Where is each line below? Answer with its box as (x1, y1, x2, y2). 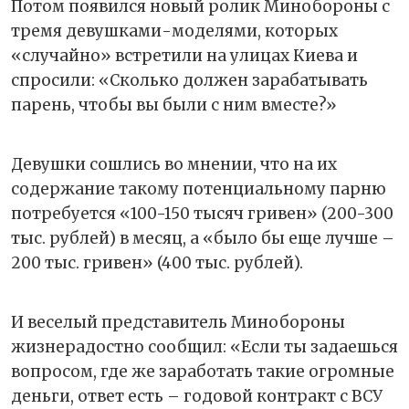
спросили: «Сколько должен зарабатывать (11, 69, 368, 90)
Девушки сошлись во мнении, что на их (11, 153, 337, 174)
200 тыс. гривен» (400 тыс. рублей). (11, 252, 303, 273)
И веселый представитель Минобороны (11, 311, 345, 332)
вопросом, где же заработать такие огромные (11, 361, 394, 382)
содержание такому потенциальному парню (11, 178, 386, 199)
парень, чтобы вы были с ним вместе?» (11, 94, 341, 115)
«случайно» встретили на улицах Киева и (11, 45, 358, 66)
